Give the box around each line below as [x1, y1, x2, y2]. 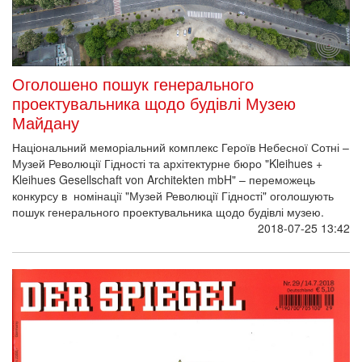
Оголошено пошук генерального [12, 71, 254, 95]
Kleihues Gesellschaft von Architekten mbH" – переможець [12, 170, 315, 187]
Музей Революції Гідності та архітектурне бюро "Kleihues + [12, 154, 322, 171]
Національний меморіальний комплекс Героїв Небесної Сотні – [12, 138, 349, 155]
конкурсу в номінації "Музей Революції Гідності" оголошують [12, 187, 334, 204]
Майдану [12, 110, 79, 134]
